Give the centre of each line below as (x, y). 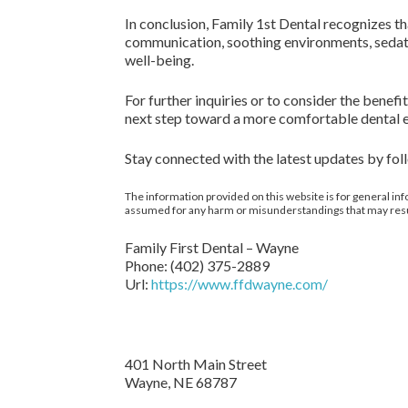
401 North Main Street (196, 364)
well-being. (159, 60)
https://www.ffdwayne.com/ (240, 284)
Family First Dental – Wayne (212, 247)
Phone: (148, 265)
